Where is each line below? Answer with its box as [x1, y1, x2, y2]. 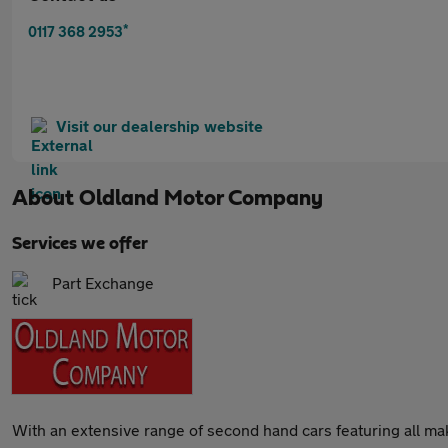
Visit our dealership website [56, 116, 263, 135]
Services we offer [12, 235, 148, 253]
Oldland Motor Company [79, 187, 323, 209]
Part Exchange [52, 273, 154, 292]
